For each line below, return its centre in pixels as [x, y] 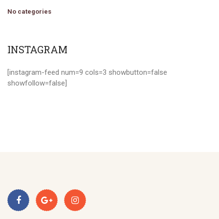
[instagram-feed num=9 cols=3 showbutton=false [87, 72]
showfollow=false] [37, 83]
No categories [29, 11]
